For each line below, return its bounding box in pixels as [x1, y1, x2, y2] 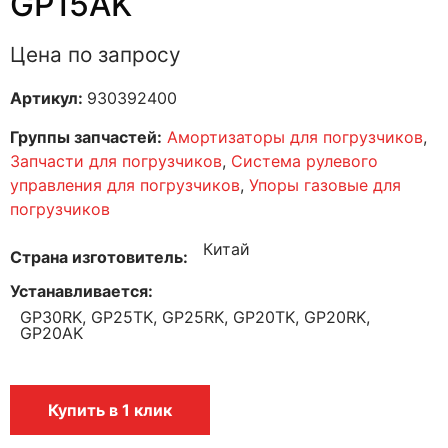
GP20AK [20, 323, 83, 344]
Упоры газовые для [249, 174, 401, 195]
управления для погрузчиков [10, 174, 240, 195]
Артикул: [10, 87, 87, 108]
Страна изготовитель [10, 246, 183, 267]
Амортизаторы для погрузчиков [167, 126, 423, 147]
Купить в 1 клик [48, 399, 172, 420]
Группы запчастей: [10, 126, 162, 147]
